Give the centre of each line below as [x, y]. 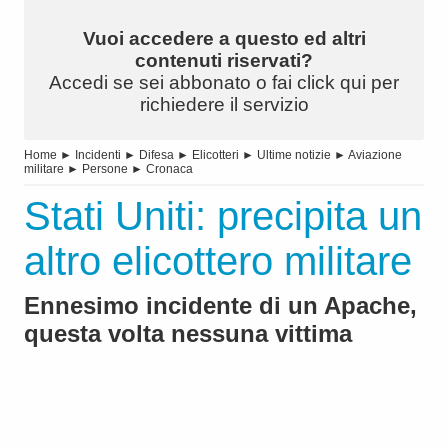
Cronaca [169, 169]
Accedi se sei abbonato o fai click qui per [224, 83]
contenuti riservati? [224, 61]
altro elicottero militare [218, 261]
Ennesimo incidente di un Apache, [220, 306]
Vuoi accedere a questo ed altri [224, 39]
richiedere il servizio [224, 105]
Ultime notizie [294, 155]
